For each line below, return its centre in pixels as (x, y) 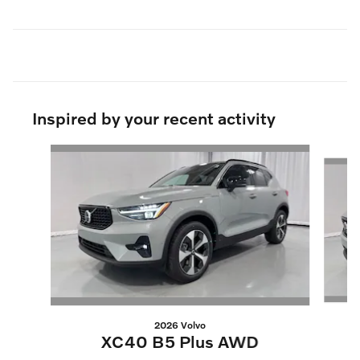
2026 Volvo (180, 325)
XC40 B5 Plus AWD (180, 341)
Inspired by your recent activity (154, 117)
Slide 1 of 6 (40, 152)
